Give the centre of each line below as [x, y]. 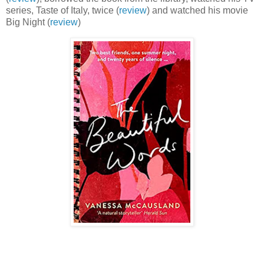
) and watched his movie [197, 10]
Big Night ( [28, 22]
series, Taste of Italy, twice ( [62, 10]
